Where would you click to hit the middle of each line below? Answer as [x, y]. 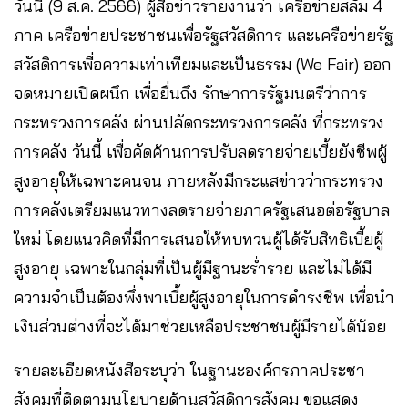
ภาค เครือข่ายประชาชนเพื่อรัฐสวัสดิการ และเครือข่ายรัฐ [204, 35]
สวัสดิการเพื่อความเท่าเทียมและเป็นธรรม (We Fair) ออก [202, 64]
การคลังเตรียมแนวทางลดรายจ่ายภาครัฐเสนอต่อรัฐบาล [202, 210]
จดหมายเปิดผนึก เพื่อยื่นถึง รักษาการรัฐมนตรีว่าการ [190, 93]
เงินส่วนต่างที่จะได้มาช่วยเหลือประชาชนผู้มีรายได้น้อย [200, 326]
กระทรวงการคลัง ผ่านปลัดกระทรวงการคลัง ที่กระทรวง [199, 122]
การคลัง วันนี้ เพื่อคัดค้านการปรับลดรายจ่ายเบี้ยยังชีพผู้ [200, 152]
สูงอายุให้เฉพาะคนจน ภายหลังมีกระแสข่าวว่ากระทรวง [199, 181]
